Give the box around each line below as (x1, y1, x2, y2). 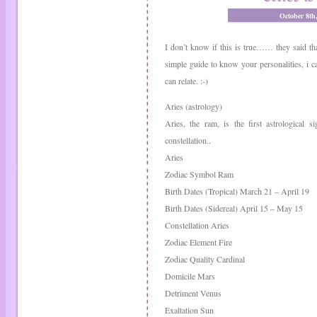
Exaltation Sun (165, 304, 214, 316)
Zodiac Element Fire (165, 236, 232, 248)
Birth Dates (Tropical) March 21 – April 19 (165, 185, 309, 197)
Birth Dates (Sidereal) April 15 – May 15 (165, 202, 303, 214)
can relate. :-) (165, 75, 208, 86)
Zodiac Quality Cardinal (165, 253, 245, 265)
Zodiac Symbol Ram (165, 168, 234, 180)
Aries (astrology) (165, 100, 222, 112)
